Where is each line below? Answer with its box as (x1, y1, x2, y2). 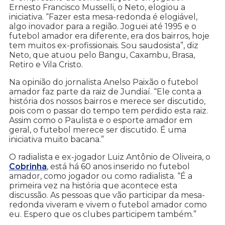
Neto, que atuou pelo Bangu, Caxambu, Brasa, (9, 50, 195, 60)
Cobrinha (9, 162, 47, 172)
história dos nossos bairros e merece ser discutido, (9, 96, 205, 106)
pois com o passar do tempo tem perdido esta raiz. (9, 106, 208, 116)
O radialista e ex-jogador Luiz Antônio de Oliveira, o (9, 152, 210, 162)
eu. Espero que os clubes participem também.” (9, 209, 196, 219)
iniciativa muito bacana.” (9, 135, 104, 145)
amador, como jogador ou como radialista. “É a (9, 171, 192, 181)
